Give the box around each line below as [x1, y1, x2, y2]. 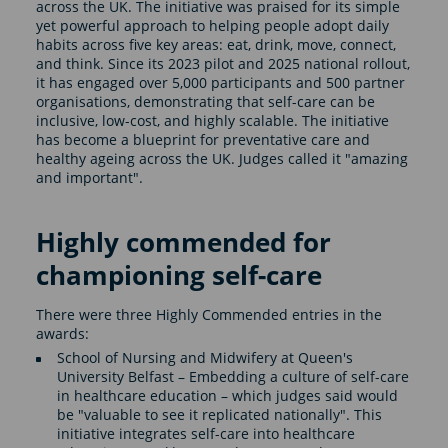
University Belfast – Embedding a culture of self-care [56, 367, 409, 387]
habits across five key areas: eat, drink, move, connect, [35, 34, 396, 54]
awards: [35, 323, 93, 343]
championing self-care [35, 256, 322, 293]
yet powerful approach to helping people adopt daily [35, 15, 389, 35]
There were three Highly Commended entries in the [35, 304, 382, 324]
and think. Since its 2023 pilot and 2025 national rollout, [35, 53, 410, 73]
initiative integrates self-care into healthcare [56, 424, 355, 444]
